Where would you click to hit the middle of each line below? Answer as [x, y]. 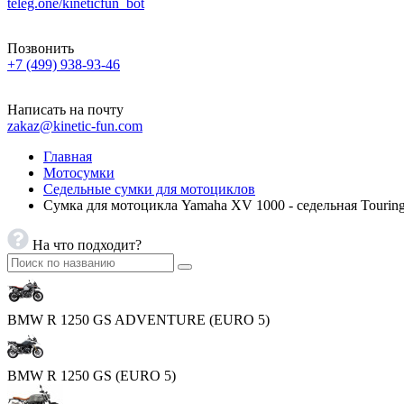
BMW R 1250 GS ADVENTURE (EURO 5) [138, 320]
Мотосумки [79, 173]
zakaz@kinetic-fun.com [75, 126]
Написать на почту [65, 110]
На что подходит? [87, 245]
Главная [68, 156]
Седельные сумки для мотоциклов [149, 189]
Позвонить [41, 48]
